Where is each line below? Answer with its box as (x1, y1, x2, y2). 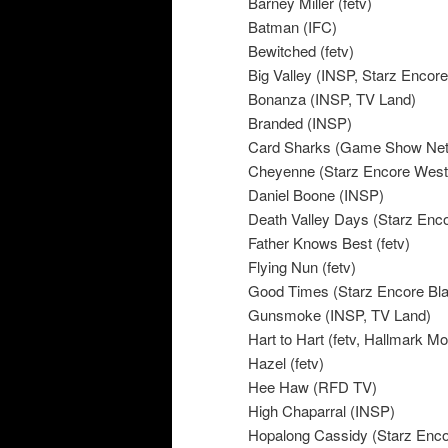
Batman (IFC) (248, 15, 337, 37)
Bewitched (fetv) (248, 39, 354, 61)
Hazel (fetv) (248, 351, 324, 373)
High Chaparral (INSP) (248, 399, 395, 421)
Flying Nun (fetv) (248, 255, 356, 277)
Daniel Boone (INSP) (248, 183, 384, 205)
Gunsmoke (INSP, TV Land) (248, 303, 431, 325)
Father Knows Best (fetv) (248, 231, 410, 253)
